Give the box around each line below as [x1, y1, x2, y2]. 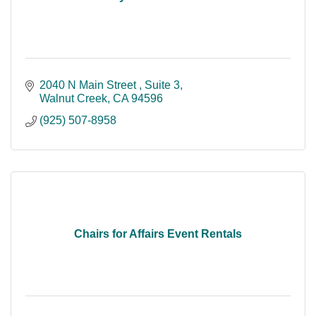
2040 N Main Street [39, 79, 139, 92]
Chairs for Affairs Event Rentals [74, 228, 242, 241]
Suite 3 [145, 79, 180, 92]
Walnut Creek [39, 92, 107, 105]
